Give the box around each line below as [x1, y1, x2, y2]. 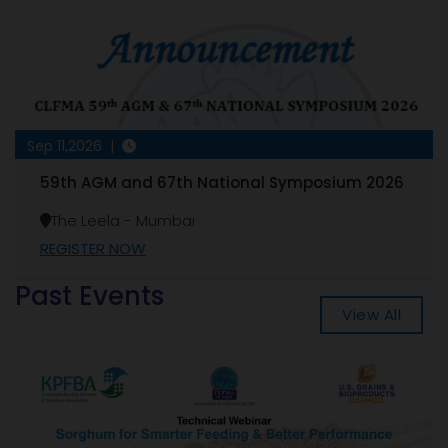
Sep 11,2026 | [27, 135, 122, 156]
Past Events [15, 277, 164, 314]
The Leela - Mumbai [51, 209, 195, 231]
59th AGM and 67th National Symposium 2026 [40, 171, 404, 193]
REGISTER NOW [40, 237, 146, 259]
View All [342, 303, 401, 325]
